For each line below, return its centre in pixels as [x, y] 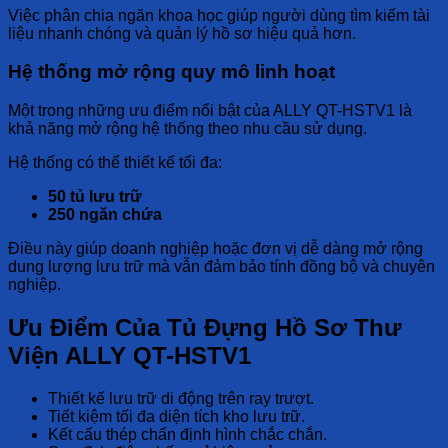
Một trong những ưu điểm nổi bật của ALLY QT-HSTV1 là [210, 111]
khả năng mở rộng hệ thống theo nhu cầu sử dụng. [187, 129]
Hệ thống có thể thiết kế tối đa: [115, 163]
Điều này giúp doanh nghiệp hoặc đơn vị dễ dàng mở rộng [215, 249]
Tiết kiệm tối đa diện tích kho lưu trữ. [176, 416]
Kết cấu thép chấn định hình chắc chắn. [187, 434]
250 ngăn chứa [105, 215]
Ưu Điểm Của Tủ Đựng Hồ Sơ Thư [204, 328]
